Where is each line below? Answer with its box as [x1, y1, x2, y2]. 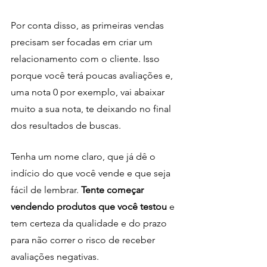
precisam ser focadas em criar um [11, 36, 155, 48]
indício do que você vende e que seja [11, 167, 173, 179]
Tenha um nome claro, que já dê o [11, 150, 158, 162]
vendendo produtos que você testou [11, 200, 169, 212]
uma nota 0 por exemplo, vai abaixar [11, 86, 167, 98]
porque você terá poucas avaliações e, [11, 69, 175, 81]
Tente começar [81, 184, 146, 195]
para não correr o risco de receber [11, 234, 157, 246]
